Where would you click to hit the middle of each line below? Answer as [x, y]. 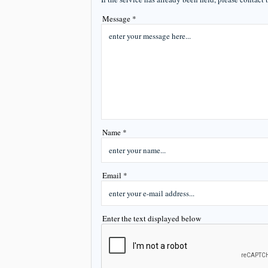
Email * [115, 175]
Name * [115, 132]
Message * [119, 19]
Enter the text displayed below [152, 218]
